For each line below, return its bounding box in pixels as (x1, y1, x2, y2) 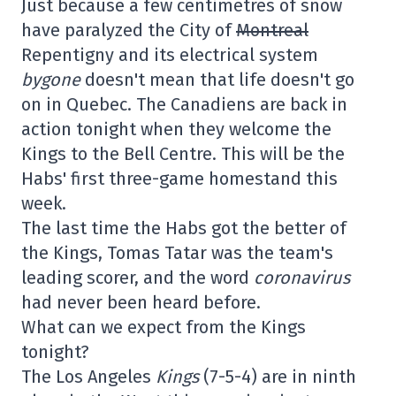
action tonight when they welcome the (21, 118, 331, 140)
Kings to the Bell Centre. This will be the (21, 143, 345, 164)
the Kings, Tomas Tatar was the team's (21, 242, 333, 263)
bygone (21, 69, 80, 90)
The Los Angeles (21, 366, 156, 387)
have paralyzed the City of (21, 19, 236, 41)
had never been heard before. (21, 292, 261, 313)
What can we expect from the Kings (21, 316, 306, 338)
